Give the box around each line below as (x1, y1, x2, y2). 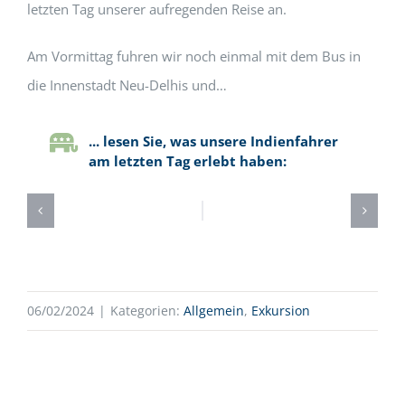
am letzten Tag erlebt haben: (88, 151, 287, 170)
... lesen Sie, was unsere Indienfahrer (88, 131, 338, 150)
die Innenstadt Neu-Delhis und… (26, 75, 227, 94)
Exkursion (251, 301, 310, 319)
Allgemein (184, 301, 244, 319)
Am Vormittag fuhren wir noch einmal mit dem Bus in (26, 46, 361, 65)
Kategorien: (110, 301, 184, 319)
